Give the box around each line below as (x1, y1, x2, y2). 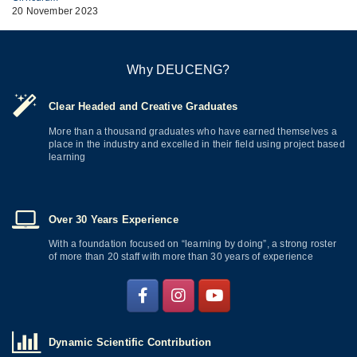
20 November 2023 (12, 6, 99, 18)
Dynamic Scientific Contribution (49, 336, 212, 349)
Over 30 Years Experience (49, 213, 178, 226)
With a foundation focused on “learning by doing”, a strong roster (49, 238, 337, 250)
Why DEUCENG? (127, 63, 230, 77)
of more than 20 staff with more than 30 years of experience (49, 251, 313, 263)
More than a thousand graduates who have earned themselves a (49, 125, 337, 137)
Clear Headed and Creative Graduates (49, 100, 237, 113)
